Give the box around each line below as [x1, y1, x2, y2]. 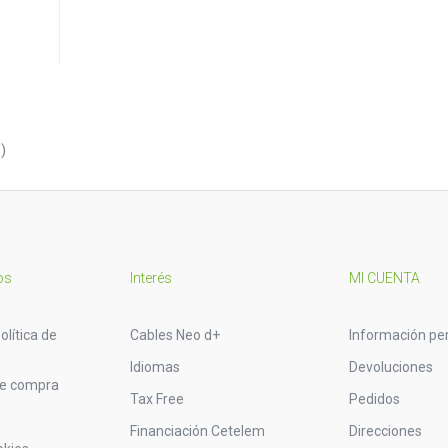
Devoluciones [348, 358, 433, 375]
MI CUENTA [348, 269, 420, 286]
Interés [129, 269, 172, 286]
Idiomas [129, 358, 180, 375]
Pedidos [348, 390, 400, 407]
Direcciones [348, 422, 422, 439]
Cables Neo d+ [129, 326, 220, 343]
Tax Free [129, 390, 184, 407]
